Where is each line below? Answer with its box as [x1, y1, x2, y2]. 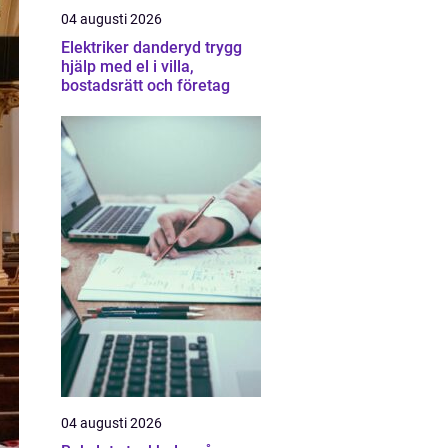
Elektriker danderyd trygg [61, 38, 205, 57]
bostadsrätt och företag [61, 76, 230, 95]
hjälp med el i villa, [61, 57, 194, 76]
